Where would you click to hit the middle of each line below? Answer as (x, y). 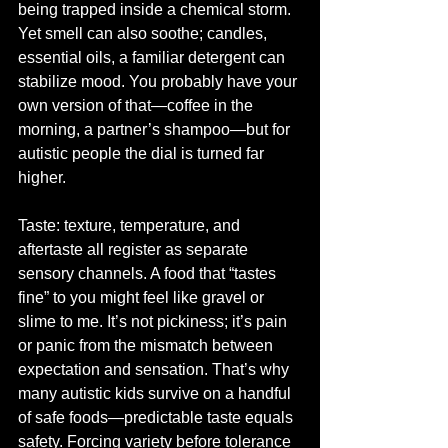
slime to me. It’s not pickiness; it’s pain (154, 321)
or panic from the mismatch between (147, 345)
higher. (42, 177)
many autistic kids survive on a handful (156, 393)
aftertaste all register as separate (135, 249)
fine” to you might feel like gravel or (143, 297)
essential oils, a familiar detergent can (153, 57)
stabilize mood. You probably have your (159, 81)
